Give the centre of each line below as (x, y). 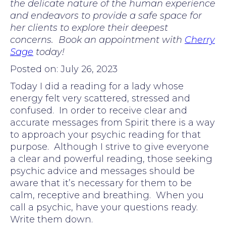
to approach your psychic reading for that (105, 134)
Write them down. (51, 219)
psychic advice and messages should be (102, 171)
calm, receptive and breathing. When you (107, 195)
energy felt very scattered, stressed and (100, 98)
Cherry (200, 40)
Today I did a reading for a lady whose (97, 86)
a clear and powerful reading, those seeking (111, 159)
